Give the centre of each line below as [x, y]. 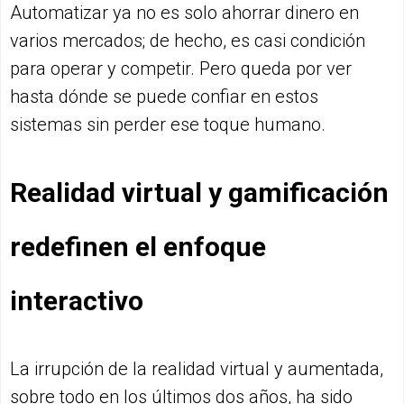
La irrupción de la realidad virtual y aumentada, [197, 369]
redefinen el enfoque [138, 247]
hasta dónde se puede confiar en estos [164, 97]
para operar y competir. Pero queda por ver [181, 69]
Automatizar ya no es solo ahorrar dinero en [184, 13]
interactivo [77, 301]
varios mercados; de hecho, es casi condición [188, 41]
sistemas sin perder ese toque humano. [168, 125]
